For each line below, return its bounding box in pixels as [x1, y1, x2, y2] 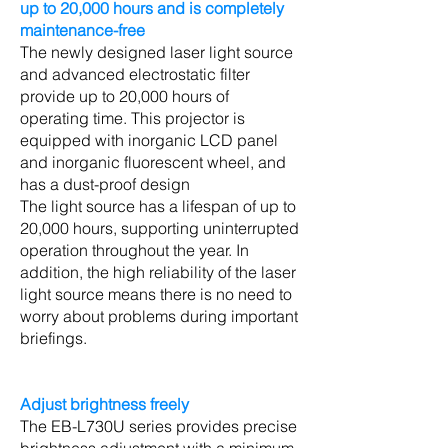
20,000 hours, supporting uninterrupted [20, 218, 299, 238]
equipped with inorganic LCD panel [20, 130, 278, 150]
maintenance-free [20, 20, 145, 40]
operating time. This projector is [20, 108, 245, 128]
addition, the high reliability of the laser [20, 262, 296, 282]
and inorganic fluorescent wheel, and [20, 152, 286, 172]
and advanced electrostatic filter [20, 64, 250, 84]
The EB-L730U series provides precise [20, 416, 297, 436]
